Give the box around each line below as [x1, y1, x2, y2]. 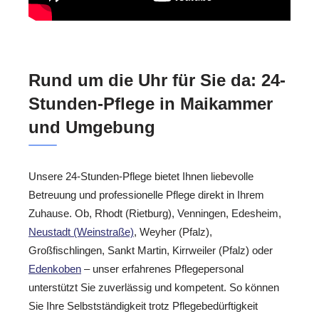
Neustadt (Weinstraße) [28, 226, 134, 239]
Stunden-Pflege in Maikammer [28, 94, 273, 114]
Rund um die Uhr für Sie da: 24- [28, 70, 286, 90]
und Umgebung [28, 117, 155, 137]
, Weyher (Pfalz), [134, 226, 212, 239]
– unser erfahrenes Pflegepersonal [81, 263, 244, 276]
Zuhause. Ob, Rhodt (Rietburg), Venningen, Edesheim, [28, 207, 281, 220]
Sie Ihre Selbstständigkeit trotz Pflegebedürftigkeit [28, 300, 258, 313]
